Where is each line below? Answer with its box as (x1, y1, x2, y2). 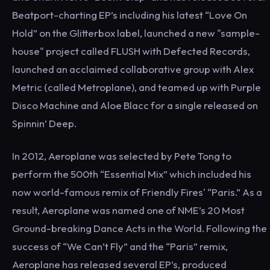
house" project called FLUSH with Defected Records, (12, 45, 250, 57)
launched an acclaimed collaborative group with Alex (12, 63, 254, 75)
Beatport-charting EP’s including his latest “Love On (12, 8, 247, 21)
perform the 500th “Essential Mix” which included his (12, 168, 251, 180)
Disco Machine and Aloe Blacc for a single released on (12, 99, 258, 111)
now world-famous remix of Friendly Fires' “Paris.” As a (12, 186, 262, 198)
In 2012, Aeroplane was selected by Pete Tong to (12, 149, 231, 162)
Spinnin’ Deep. (12, 117, 77, 130)
